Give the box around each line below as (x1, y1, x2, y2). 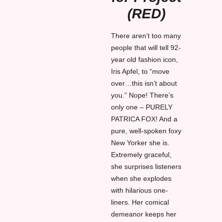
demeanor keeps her (111, 210, 176, 218)
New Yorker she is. (111, 138, 169, 147)
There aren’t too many (111, 31, 181, 40)
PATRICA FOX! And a (111, 114, 177, 123)
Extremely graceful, (111, 150, 171, 159)
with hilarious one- (111, 186, 168, 194)
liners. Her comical (111, 198, 169, 206)
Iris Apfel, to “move (111, 67, 169, 75)
